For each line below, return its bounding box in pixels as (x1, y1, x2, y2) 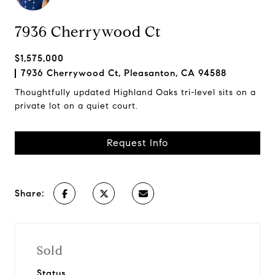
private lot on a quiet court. (15, 101, 138, 111)
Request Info (107, 137, 168, 149)
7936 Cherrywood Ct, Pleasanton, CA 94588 (21, 68, 227, 79)
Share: (15, 188, 44, 199)
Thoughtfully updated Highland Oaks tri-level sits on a (15, 87, 256, 98)
